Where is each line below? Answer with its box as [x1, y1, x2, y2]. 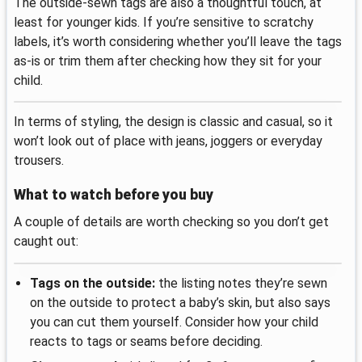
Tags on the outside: [30, 275, 155, 291]
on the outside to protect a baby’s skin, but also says [30, 294, 330, 310]
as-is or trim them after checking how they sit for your [14, 53, 322, 69]
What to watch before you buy [14, 187, 213, 204]
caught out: [14, 234, 78, 250]
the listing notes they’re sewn [155, 275, 327, 291]
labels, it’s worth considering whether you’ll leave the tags [14, 33, 342, 49]
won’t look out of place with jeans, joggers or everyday [14, 133, 322, 149]
